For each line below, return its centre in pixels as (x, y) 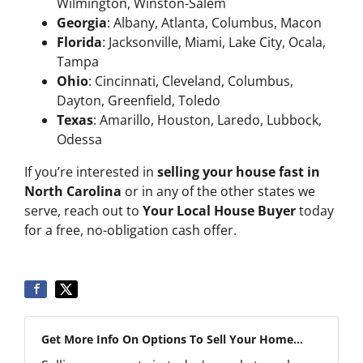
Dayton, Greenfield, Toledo (139, 101)
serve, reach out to (83, 211)
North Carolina (73, 192)
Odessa (79, 140)
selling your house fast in (239, 172)
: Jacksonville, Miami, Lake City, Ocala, (214, 43)
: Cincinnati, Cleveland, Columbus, (191, 81)
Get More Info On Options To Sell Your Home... (172, 340)
